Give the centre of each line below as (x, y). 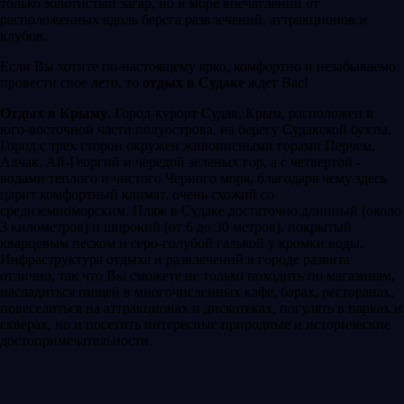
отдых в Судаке (193, 82)
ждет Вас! (276, 82)
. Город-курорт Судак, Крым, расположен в (240, 113)
